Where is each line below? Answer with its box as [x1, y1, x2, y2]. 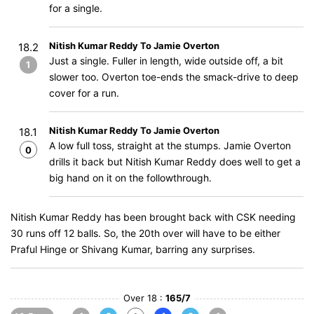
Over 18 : [123, 292, 165, 303]
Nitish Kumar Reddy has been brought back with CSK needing [11, 211, 296, 223]
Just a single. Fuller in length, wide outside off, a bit [49, 55, 283, 67]
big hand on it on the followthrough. [49, 172, 212, 184]
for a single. [49, 2, 102, 14]
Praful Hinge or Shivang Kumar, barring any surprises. [11, 243, 255, 255]
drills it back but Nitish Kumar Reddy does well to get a [49, 156, 301, 168]
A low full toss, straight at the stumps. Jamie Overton [49, 139, 291, 151]
